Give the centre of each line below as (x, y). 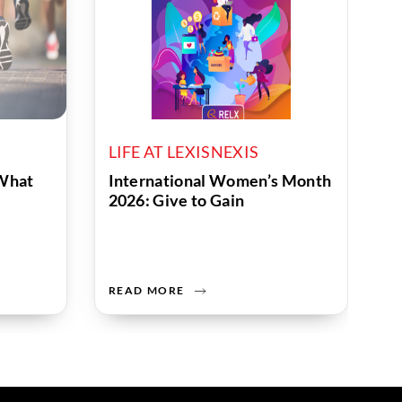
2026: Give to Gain (176, 200)
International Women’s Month (220, 180)
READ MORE (146, 290)
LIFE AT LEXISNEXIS (184, 152)
